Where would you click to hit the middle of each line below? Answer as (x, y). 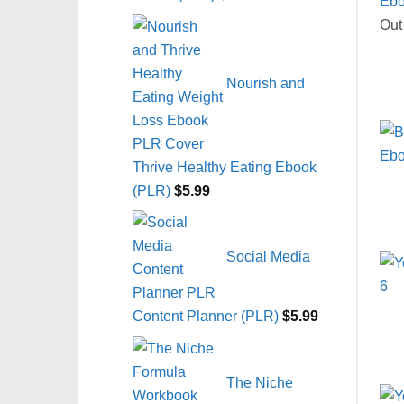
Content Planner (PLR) (206, 316)
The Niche (260, 382)
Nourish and (266, 83)
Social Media (268, 256)
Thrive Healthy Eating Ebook (225, 166)
